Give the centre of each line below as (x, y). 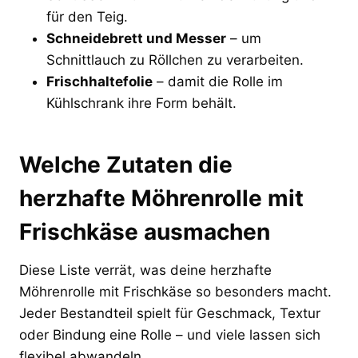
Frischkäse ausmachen (145, 231)
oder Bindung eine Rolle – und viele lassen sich (170, 334)
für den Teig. (87, 16)
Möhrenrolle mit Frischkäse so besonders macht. (175, 291)
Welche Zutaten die (126, 164)
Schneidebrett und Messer (136, 38)
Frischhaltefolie (99, 81)
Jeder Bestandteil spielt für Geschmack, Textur (170, 313)
